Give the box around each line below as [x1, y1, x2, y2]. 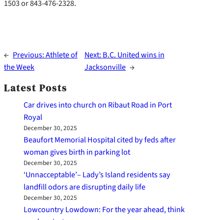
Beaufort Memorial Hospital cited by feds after [24, 134, 176, 146]
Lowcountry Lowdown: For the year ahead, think [24, 204, 185, 216]
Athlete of [46, 49, 78, 61]
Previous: [13, 49, 46, 61]
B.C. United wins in [102, 49, 165, 61]
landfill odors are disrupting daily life [24, 181, 145, 193]
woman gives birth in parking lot [24, 146, 130, 158]
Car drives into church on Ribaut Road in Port [24, 99, 172, 111]
